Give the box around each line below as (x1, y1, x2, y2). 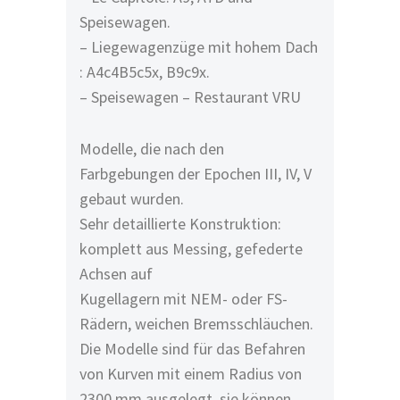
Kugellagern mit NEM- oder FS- (79, 288, 287, 309)
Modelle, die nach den (79, 138, 224, 159)
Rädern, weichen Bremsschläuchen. (79, 313, 313, 334)
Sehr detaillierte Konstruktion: (79, 213, 281, 234)
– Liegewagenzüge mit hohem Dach (79, 37, 318, 57)
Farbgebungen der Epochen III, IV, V (79, 163, 312, 184)
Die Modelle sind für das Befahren (79, 338, 305, 359)
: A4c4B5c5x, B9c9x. (79, 62, 210, 82)
